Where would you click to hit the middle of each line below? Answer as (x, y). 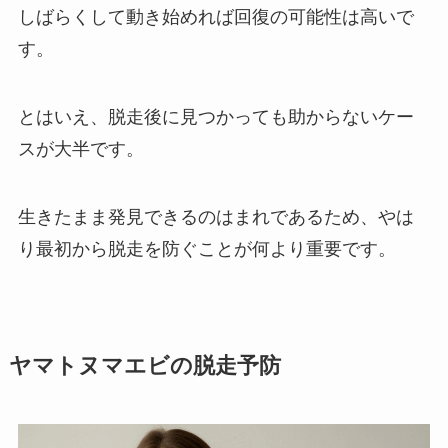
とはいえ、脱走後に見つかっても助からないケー (215, 116)
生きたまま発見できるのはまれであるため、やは (215, 216)
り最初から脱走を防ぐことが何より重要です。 (206, 248)
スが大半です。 (80, 148)
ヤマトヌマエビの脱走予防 (144, 365)
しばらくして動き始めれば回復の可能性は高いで (215, 17)
